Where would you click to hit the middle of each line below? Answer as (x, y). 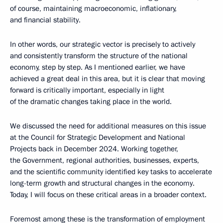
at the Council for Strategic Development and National (98, 138)
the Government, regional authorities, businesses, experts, (105, 161)
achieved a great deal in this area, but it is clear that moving (108, 79)
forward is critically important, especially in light (87, 90)
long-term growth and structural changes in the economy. (102, 183)
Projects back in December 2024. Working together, (94, 149)
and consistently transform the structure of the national (99, 56)
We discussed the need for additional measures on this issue (108, 126)
